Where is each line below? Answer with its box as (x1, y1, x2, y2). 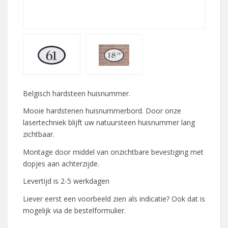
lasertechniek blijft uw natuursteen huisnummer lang (23, 118, 195, 128)
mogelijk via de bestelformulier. (23, 205, 126, 215)
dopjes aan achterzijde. (23, 158, 99, 168)
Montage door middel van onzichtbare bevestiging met (23, 147, 204, 157)
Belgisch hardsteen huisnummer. (23, 88, 130, 98)
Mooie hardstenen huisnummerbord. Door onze (23, 106, 181, 116)
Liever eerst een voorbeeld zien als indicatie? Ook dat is (23, 193, 205, 204)
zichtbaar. (23, 129, 54, 139)
